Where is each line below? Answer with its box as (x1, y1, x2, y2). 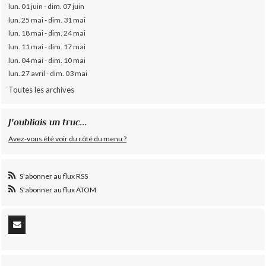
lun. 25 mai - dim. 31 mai (8, 15, 86, 24)
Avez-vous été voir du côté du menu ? (8, 134, 127, 144)
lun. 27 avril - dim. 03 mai (8, 69, 88, 78)
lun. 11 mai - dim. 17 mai (8, 42, 86, 51)
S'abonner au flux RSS (19, 171, 88, 180)
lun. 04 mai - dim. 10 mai (8, 55, 86, 65)
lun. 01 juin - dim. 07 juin (8, 2, 85, 11)
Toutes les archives (8, 84, 75, 94)
